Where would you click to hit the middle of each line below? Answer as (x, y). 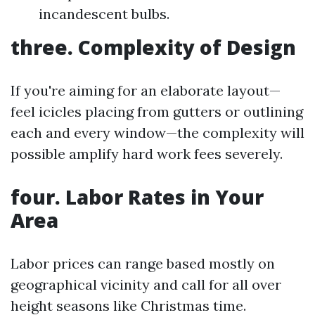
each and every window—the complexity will (157, 133)
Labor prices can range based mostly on (143, 264)
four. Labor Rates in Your (137, 197)
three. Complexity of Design (153, 47)
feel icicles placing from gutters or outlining (157, 112)
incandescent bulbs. (104, 14)
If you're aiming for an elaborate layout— (146, 91)
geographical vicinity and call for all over (146, 285)
